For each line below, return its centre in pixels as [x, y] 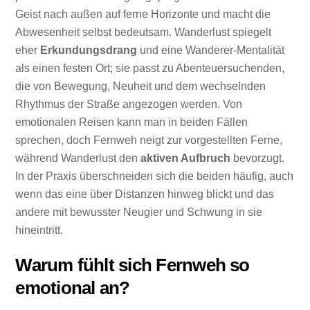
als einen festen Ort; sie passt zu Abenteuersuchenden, [150, 69]
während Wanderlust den [78, 158]
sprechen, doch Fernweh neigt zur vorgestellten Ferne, [149, 140]
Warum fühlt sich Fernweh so [133, 265]
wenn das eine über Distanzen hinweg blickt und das [145, 194]
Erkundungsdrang [89, 51]
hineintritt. [39, 230]
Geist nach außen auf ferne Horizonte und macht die [143, 15]
